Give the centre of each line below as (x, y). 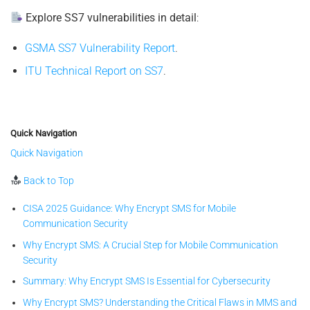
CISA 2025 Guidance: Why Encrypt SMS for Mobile (130, 209)
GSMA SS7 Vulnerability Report (100, 48)
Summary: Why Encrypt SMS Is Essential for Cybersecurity (147, 281)
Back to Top (48, 181)
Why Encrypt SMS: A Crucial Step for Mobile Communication (151, 245)
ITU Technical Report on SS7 (94, 71)
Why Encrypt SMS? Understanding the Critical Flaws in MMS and (160, 302)
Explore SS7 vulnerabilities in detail (111, 18)
